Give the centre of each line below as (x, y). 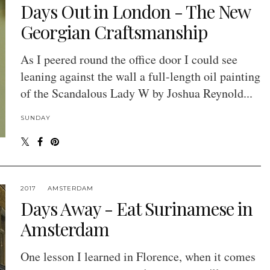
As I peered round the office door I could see (129, 60)
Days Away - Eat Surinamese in (136, 209)
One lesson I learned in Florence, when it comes (138, 257)
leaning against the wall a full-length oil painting (140, 77)
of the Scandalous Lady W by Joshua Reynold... (136, 93)
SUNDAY (35, 118)
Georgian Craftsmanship (114, 32)
